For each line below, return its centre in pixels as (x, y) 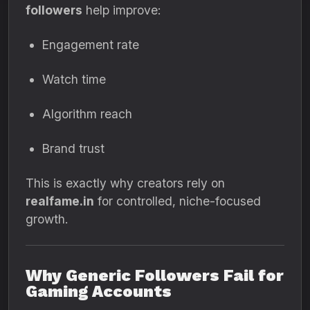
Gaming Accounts (99, 291)
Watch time (74, 79)
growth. (47, 219)
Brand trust (73, 148)
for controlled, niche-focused (177, 201)
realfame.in (60, 201)
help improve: (121, 10)
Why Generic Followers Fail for (155, 275)
